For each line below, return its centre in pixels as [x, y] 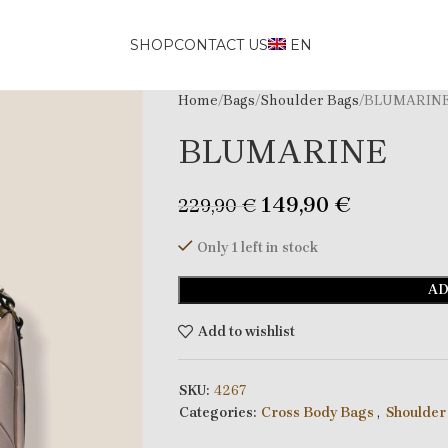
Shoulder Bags [309, 100]
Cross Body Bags [317, 412]
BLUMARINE [282, 152]
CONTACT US [221, 45]
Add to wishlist [246, 331]
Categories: [217, 412]
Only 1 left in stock [257, 247]
